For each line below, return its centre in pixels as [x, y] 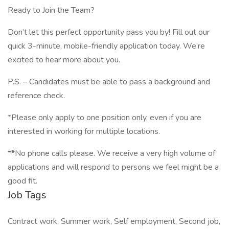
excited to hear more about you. [64, 60]
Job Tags [27, 195]
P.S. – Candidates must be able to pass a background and [109, 82]
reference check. [36, 96]
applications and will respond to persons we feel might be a [113, 167]
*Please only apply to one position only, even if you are [105, 118]
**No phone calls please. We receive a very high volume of [111, 153]
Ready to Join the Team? [51, 10]
